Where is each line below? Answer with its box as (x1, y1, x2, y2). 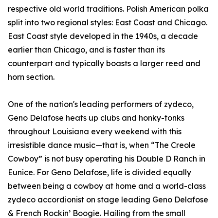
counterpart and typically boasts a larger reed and (8, 58, 200, 69)
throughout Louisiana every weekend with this (8, 127, 182, 137)
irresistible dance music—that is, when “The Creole (8, 140, 196, 150)
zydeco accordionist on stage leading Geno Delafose (8, 195, 208, 205)
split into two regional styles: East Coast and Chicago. (8, 18, 207, 28)
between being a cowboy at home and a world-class (8, 181, 206, 191)
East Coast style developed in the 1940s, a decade (8, 31, 198, 41)
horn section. (8, 72, 54, 82)
